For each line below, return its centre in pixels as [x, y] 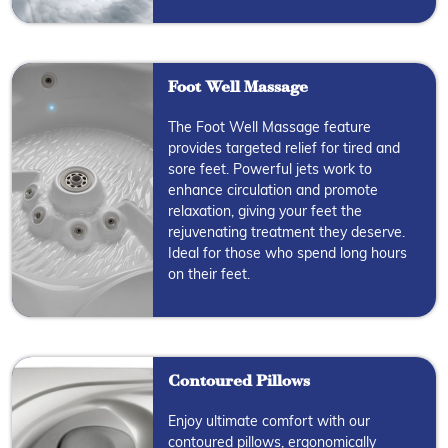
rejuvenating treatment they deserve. [287, 233]
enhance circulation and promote [273, 191]
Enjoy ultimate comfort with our [269, 422]
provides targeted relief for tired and [284, 149]
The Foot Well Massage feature [270, 128]
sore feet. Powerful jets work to [270, 170]
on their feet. [209, 275]
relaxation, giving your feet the [265, 212]
